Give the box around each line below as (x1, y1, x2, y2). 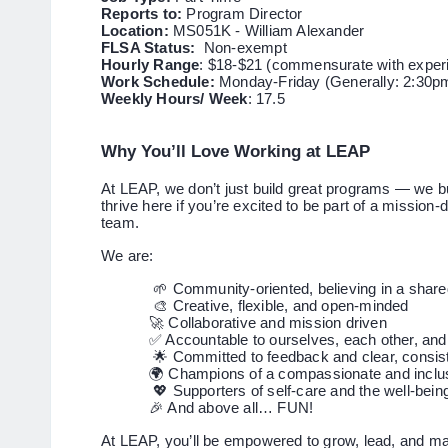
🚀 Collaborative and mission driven (149, 314, 387, 331)
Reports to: (101, 6, 183, 22)
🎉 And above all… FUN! (149, 399, 314, 416)
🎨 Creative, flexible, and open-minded (149, 297, 409, 314)
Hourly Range (101, 57, 200, 73)
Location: (101, 23, 169, 39)
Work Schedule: (101, 74, 219, 90)
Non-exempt (195, 40, 287, 56)
